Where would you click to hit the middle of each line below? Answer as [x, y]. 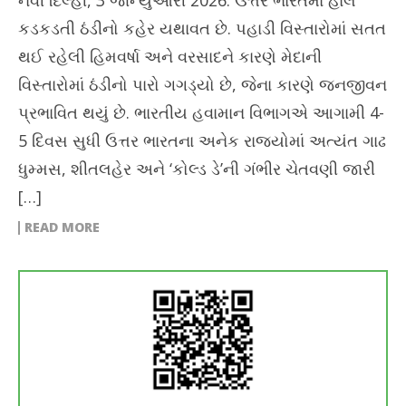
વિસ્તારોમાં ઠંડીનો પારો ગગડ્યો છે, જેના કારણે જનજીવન [203, 84]
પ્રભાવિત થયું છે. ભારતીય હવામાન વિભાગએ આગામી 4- [201, 112]
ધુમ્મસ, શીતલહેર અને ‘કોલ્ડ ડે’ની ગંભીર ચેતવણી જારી [197, 168]
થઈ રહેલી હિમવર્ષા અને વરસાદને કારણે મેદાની [170, 56]
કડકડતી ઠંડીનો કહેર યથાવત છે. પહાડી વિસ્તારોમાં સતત [202, 28]
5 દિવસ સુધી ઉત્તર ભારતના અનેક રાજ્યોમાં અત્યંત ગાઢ [202, 140]
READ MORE [62, 227]
